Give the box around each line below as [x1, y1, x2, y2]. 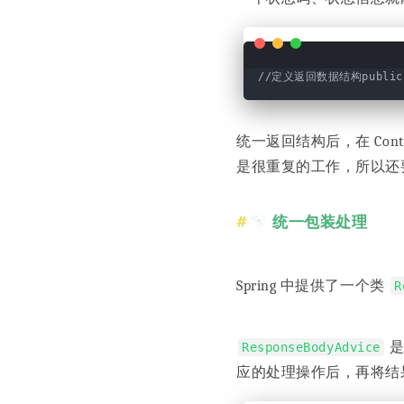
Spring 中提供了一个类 [236, 277, 390, 294]
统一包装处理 [272, 213, 368, 231]
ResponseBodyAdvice [242, 339, 381, 354]
